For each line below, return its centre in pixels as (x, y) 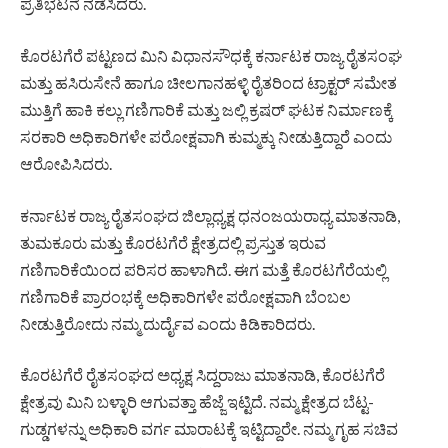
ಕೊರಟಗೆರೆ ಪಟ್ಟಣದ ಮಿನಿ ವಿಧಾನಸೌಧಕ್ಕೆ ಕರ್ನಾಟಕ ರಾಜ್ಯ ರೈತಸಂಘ (211, 55)
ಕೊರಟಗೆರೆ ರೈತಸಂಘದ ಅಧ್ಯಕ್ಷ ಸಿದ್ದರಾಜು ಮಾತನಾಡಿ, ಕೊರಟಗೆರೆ (202, 375)
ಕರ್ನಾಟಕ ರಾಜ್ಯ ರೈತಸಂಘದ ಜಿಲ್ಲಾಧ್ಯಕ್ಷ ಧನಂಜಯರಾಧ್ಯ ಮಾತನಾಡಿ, (210, 215)
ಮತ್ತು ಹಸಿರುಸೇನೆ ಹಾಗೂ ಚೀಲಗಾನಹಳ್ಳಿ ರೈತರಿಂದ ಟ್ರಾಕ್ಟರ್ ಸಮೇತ (208, 82)
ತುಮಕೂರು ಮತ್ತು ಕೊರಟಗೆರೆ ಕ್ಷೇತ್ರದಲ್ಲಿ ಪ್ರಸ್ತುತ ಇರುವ (173, 242)
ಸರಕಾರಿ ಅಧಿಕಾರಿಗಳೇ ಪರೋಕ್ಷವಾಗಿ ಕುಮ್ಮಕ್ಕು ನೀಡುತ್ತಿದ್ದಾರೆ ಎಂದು (206, 136)
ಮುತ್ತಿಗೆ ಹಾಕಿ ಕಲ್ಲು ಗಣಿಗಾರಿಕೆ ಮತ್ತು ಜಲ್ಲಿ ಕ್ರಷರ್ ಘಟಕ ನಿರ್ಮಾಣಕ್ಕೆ (206, 109)
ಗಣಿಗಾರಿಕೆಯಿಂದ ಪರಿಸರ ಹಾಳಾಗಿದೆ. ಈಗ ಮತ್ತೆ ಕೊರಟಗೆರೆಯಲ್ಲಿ (203, 269)
